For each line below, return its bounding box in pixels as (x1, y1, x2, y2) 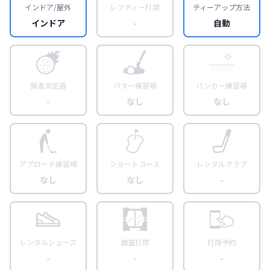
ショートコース (110, 158, 160, 169)
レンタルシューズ (19, 236, 77, 247)
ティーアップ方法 (193, 1, 251, 12)
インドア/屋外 (25, 1, 72, 12)
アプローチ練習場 (19, 158, 77, 169)
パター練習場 (113, 80, 157, 90)
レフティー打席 (110, 1, 160, 12)
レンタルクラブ (196, 158, 247, 169)
